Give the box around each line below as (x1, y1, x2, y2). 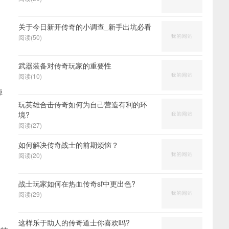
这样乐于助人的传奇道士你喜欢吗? (18, 217, 130, 227)
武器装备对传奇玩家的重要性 (18, 60, 111, 71)
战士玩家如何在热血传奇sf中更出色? (18, 178, 135, 189)
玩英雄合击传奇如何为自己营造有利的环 (18, 99, 147, 109)
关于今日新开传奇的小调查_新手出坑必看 (18, 21, 151, 32)
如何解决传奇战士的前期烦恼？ (18, 140, 119, 150)
